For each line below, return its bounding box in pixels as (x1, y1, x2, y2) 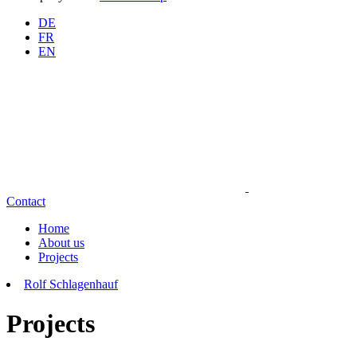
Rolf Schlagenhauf (24, 277, 118, 292)
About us (38, 236, 84, 250)
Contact (6, 194, 45, 209)
